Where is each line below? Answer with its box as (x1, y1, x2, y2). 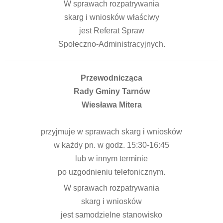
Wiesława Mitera (81, 101, 142, 109)
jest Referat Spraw (79, 26, 144, 35)
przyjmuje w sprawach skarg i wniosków (41, 127, 182, 136)
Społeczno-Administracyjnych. (58, 40, 165, 48)
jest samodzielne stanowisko (61, 211, 162, 219)
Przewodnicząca (81, 74, 142, 82)
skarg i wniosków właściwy (64, 13, 159, 21)
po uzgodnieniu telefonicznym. (58, 168, 165, 176)
